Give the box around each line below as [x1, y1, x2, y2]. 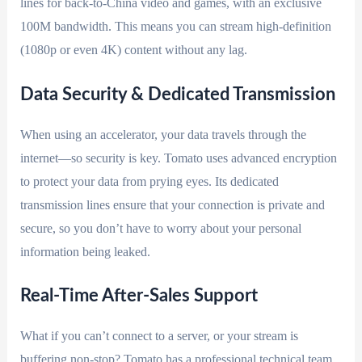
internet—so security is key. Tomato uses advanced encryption [19, 150, 337, 165]
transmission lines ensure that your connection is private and [19, 197, 325, 212]
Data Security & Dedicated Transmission [19, 85, 335, 103]
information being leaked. [19, 244, 150, 259]
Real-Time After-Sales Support [19, 287, 258, 305]
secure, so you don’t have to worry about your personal [19, 221, 301, 235]
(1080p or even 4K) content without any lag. [19, 42, 247, 57]
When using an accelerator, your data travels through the [19, 127, 306, 141]
